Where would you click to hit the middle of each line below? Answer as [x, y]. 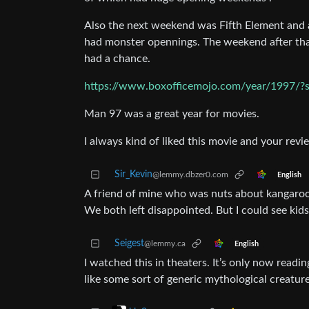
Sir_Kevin [133, 175]
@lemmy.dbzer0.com [190, 175]
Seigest [129, 244]
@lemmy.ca [165, 244]
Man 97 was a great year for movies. [172, 114]
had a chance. [117, 59]
